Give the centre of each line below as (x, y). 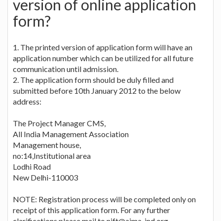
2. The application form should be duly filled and (93, 79)
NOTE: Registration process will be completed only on (104, 199)
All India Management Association (71, 134)
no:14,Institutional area (52, 155)
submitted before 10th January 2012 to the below (97, 90)
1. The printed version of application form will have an (103, 47)
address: (27, 101)
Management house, (47, 145)
